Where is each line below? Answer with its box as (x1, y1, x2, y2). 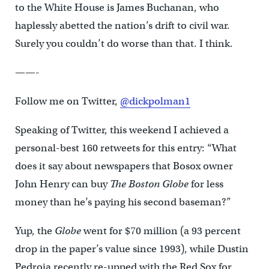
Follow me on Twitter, (14, 94, 120, 107)
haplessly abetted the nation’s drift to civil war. (14, 19, 230, 32)
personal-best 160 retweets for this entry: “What (14, 141, 237, 154)
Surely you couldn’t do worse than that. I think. (14, 37, 233, 50)
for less (188, 177, 223, 190)
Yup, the (14, 224, 55, 237)
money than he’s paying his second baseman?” (14, 195, 231, 208)
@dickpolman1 (119, 94, 190, 107)
